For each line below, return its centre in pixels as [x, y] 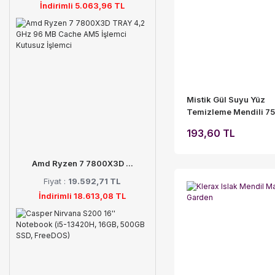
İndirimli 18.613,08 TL [83, 196]
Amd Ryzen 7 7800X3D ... [82, 163]
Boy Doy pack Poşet [225, 124]
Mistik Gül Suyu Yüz [226, 99]
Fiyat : [56, 181]
